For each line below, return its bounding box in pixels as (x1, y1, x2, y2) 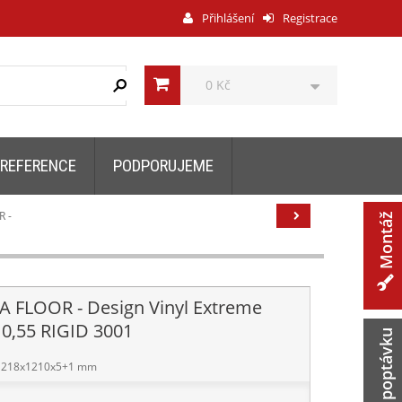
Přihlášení (199, 10, 254, 26)
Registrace (280, 10, 337, 26)
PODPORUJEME (113, 154, 214, 176)
